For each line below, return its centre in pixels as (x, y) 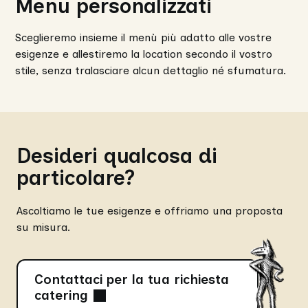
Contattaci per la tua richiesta (132, 280)
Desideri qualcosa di (117, 156)
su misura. (43, 228)
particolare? (76, 178)
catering (61, 296)
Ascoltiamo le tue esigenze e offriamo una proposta (150, 211)
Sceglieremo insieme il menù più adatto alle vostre (144, 38)
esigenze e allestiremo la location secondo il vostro (144, 54)
